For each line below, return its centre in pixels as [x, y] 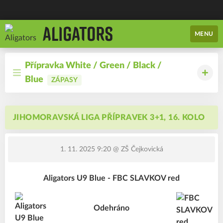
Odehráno [111, 208]
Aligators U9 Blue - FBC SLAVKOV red [111, 178]
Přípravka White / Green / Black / [93, 66]
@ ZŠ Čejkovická [137, 149]
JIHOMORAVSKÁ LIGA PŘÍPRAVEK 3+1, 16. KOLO [109, 117]
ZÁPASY [64, 80]
